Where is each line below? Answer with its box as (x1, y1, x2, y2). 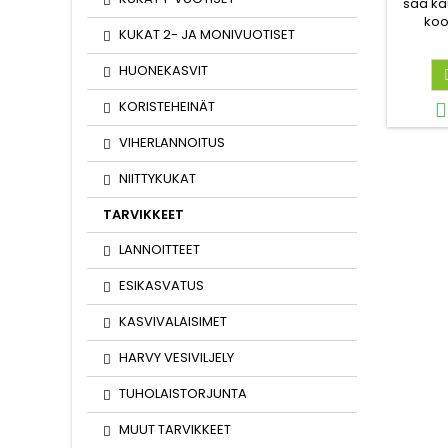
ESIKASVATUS (119, 276, 204, 295)
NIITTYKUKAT (119, 169, 196, 188)
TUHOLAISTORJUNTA (119, 384, 247, 403)
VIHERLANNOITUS (119, 133, 225, 152)
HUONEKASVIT (119, 61, 208, 80)
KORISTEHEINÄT (119, 97, 215, 116)
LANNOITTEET (119, 240, 200, 259)
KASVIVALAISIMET (119, 312, 227, 331)
